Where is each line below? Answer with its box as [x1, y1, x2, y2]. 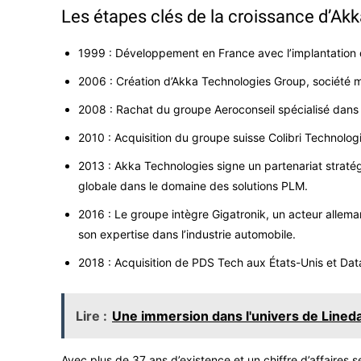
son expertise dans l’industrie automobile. [78, 227, 296, 242]
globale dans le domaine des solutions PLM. [78, 179, 308, 193]
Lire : [76, 308, 107, 325]
